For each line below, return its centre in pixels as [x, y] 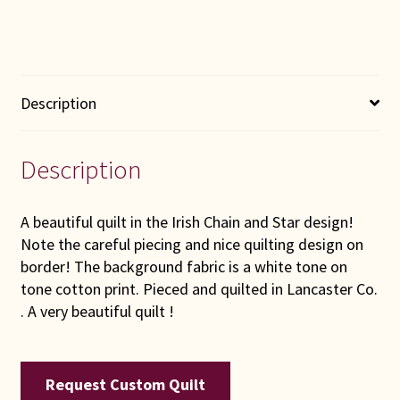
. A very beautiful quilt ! [97, 312]
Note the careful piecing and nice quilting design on [192, 245]
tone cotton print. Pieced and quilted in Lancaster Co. [199, 289]
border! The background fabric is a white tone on [183, 267]
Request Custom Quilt [125, 384]
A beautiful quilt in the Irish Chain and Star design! [187, 222]
